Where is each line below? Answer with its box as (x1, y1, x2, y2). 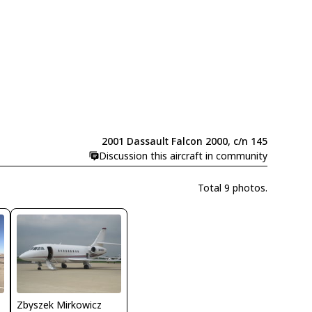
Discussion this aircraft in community (98, 149, 267, 163)
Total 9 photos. (197, 181, 267, 194)
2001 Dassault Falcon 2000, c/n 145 (101, 134, 267, 148)
